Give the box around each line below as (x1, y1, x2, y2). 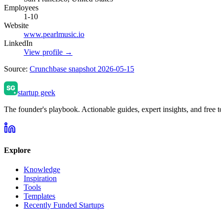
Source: (4, 64, 30, 73)
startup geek (18, 88, 55, 97)
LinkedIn (4, 38, 33, 47)
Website (4, 21, 29, 30)
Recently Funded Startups (24, 201, 104, 210)
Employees (4, 3, 38, 12)
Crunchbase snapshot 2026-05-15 (30, 64, 134, 73)
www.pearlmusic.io (24, 30, 84, 38)
